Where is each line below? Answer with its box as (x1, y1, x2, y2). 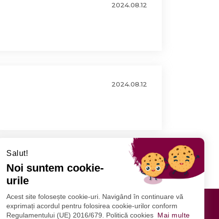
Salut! (6, 149, 28, 157)
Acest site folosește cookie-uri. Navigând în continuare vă (6, 193, 183, 200)
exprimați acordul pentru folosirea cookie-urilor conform (6, 202, 177, 210)
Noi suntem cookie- (6, 162, 104, 174)
